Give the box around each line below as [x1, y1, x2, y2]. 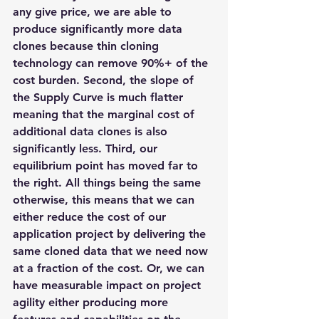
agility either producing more [13, 296, 172, 309]
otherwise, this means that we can [13, 193, 198, 206]
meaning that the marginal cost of [13, 108, 198, 121]
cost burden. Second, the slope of [13, 73, 197, 87]
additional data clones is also [13, 125, 171, 138]
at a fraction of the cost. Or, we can [13, 261, 208, 275]
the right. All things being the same [13, 176, 204, 189]
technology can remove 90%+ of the [13, 56, 211, 70]
